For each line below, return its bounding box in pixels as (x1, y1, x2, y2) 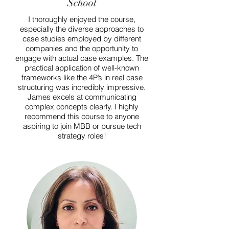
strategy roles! (57, 131, 106, 141)
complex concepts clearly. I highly (25, 102, 139, 111)
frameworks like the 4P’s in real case (21, 73, 143, 82)
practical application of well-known (25, 63, 139, 73)
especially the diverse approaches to (20, 24, 144, 34)
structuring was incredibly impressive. (18, 82, 146, 92)
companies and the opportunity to (26, 43, 138, 53)
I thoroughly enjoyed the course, (28, 14, 135, 24)
